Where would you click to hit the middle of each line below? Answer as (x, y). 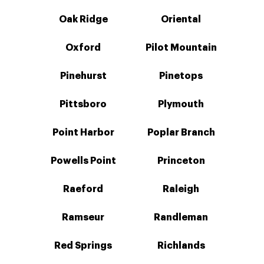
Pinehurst (83, 76)
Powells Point (83, 161)
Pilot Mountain (181, 48)
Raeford (83, 189)
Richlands (181, 246)
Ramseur (83, 217)
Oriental (181, 19)
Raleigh (181, 189)
